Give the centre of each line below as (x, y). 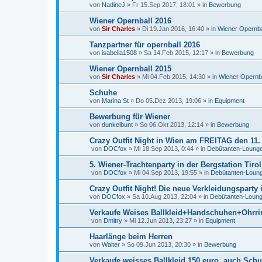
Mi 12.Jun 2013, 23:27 (161, 220)
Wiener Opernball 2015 (130, 69)
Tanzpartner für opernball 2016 (145, 45)
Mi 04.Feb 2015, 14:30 (174, 77)
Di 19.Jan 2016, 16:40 (173, 29)
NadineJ (113, 5)
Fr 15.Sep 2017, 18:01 (164, 5)
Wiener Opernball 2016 (130, 21)
